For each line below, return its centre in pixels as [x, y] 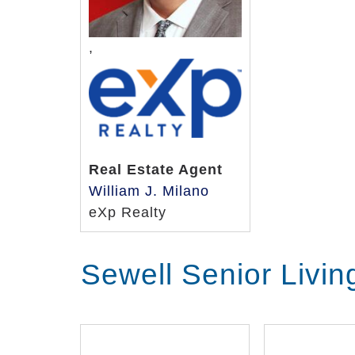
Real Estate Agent [156, 170]
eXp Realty [128, 213]
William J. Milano [149, 191]
